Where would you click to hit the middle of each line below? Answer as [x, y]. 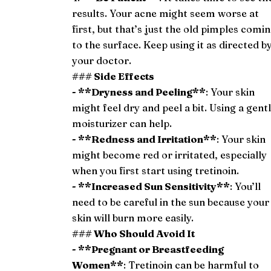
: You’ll [246, 186]
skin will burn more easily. [133, 217]
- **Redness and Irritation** [145, 139]
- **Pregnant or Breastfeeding [148, 249]
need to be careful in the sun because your [171, 202]
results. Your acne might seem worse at [166, 13]
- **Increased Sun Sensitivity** [151, 186]
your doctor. [102, 60]
